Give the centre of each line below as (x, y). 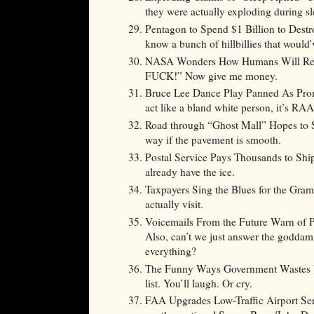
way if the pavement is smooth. (213, 140)
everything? (171, 251)
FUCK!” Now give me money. (211, 75)
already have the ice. (190, 172)
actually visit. (174, 204)
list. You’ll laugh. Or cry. (200, 283)
